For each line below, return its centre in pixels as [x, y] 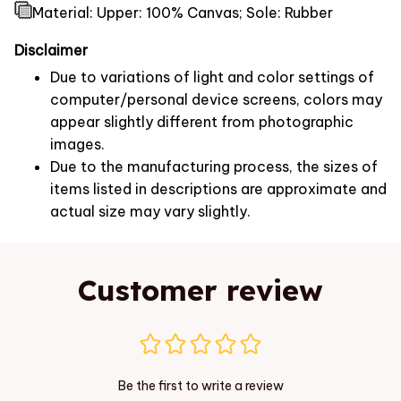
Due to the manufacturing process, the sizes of [214, 167]
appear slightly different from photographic [202, 122]
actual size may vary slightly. [150, 212]
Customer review [200, 290]
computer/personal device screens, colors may [216, 100]
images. [77, 145]
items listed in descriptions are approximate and [218, 189]
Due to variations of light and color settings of [212, 77]
